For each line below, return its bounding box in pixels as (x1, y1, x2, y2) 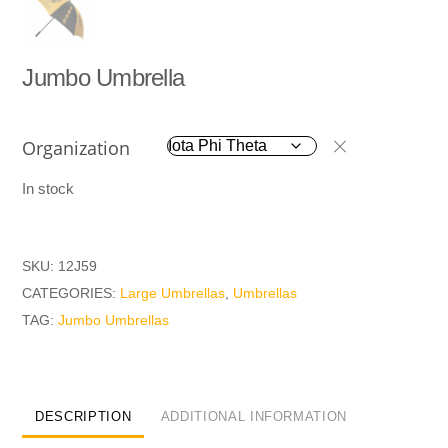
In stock (22, 180, 75, 197)
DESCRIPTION (35, 408, 132, 424)
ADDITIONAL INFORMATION (160, 408, 347, 424)
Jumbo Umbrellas (58, 311, 170, 328)
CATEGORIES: (22, 284, 121, 301)
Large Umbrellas (120, 284, 226, 301)
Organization (22, 135, 131, 160)
